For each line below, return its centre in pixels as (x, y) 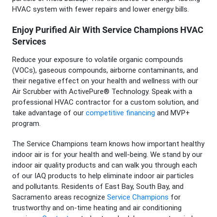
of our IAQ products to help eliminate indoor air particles (103, 176)
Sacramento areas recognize (60, 197)
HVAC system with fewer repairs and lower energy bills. (101, 9)
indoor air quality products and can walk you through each (105, 165)
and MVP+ (172, 113)
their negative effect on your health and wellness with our (105, 81)
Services (29, 41)
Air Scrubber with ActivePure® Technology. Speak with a (102, 92)
